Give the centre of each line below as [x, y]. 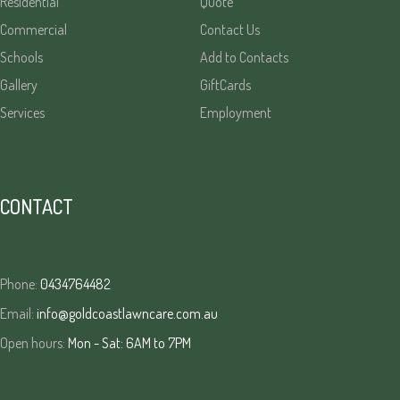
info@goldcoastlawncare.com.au [126, 313]
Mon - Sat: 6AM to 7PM [128, 343]
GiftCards [227, 85]
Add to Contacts [246, 57]
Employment [237, 112]
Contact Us [231, 29]
